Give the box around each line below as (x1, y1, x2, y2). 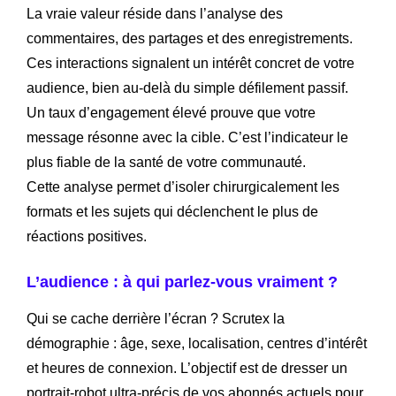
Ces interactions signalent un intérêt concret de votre (27, 55, 354, 71)
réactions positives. (27, 228, 147, 244)
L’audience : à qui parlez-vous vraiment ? (27, 272, 338, 291)
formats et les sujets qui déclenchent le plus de (27, 203, 318, 219)
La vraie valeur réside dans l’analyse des (27, 5, 283, 21)
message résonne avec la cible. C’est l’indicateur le (27, 129, 348, 145)
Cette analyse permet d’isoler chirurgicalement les (27, 179, 339, 194)
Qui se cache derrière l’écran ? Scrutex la (27, 310, 285, 326)
